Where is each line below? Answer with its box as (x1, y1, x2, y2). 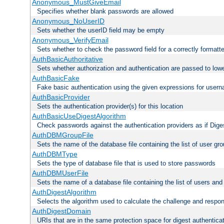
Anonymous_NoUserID (31, 17, 104, 25)
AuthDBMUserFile (31, 169, 88, 177)
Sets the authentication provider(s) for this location (37, 102, 183, 110)
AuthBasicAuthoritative (31, 55, 103, 63)
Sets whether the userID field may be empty (37, 26, 164, 34)
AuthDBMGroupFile (31, 131, 93, 139)
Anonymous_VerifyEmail (31, 36, 108, 44)
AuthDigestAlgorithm (31, 188, 96, 196)
